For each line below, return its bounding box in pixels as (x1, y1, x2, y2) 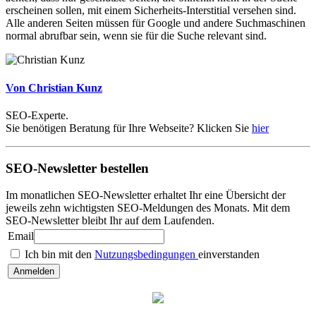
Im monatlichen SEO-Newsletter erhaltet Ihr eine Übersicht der (6, 189, 286, 202)
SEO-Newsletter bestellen (6, 160, 149, 176)
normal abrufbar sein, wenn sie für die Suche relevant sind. (6, 30, 267, 42)
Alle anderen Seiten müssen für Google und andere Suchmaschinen (6, 17, 305, 30)
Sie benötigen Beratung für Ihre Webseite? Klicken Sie (6, 121, 252, 134)
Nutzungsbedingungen (95, 248, 198, 261)
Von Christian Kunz (6, 81, 102, 94)
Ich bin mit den (22, 248, 95, 261)
